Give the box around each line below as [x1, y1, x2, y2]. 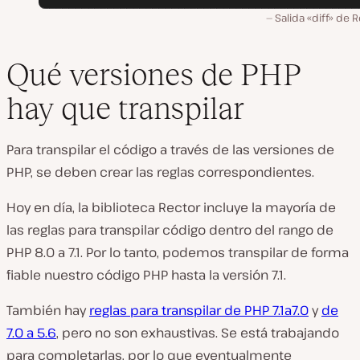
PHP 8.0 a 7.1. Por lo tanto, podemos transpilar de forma [6, 243, 349, 261]
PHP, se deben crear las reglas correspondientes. [6, 162, 314, 181]
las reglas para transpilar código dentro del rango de [6, 220, 333, 239]
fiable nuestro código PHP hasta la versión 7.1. [6, 265, 286, 284]
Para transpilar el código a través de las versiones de [6, 140, 334, 158]
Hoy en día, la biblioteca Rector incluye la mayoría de [6, 198, 336, 216]
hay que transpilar [6, 90, 244, 125]
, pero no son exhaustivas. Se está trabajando [56, 323, 339, 342]
